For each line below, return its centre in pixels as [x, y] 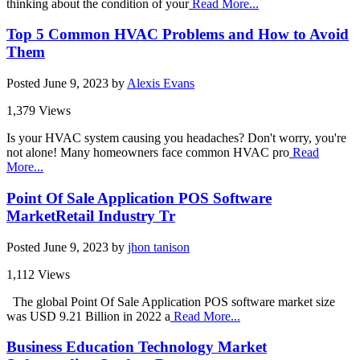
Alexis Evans [161, 84]
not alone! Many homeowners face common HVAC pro [148, 153]
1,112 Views [38, 274]
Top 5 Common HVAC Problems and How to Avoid [178, 35]
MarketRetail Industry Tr [91, 215]
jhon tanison [159, 247]
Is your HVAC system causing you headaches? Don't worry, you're [176, 138]
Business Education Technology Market [137, 347]
